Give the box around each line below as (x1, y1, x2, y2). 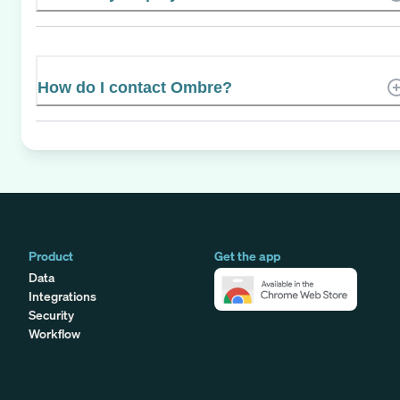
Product (29, 246, 73, 264)
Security (29, 305, 74, 323)
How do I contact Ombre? (37, 78, 232, 96)
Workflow (29, 324, 80, 342)
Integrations (29, 287, 96, 304)
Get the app (214, 246, 280, 264)
